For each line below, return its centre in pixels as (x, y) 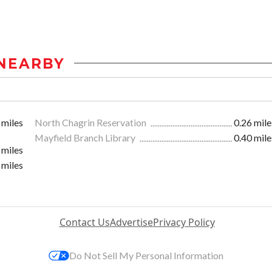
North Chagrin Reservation (91, 122)
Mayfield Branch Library (86, 137)
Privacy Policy (184, 222)
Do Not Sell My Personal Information (146, 255)
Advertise (131, 222)
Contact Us (84, 222)
